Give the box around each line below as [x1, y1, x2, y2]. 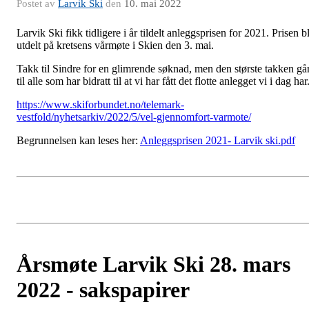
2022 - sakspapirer [17, 277, 190, 303]
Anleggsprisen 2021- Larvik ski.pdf [140, 134, 295, 147]
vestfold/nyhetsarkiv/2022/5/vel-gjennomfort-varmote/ [17, 111, 251, 123]
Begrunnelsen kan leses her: [17, 134, 140, 147]
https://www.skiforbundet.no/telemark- [17, 99, 184, 111]
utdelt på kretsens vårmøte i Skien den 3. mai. [17, 39, 217, 52]
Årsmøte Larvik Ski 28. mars [17, 252, 290, 277]
